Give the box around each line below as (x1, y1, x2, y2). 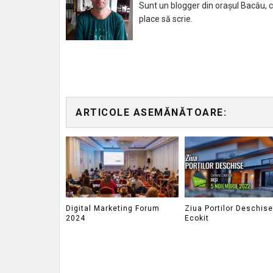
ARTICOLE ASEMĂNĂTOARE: (76, 107, 227, 118)
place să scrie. (139, 14, 193, 24)
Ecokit (184, 213, 209, 222)
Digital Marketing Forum (66, 204, 160, 213)
